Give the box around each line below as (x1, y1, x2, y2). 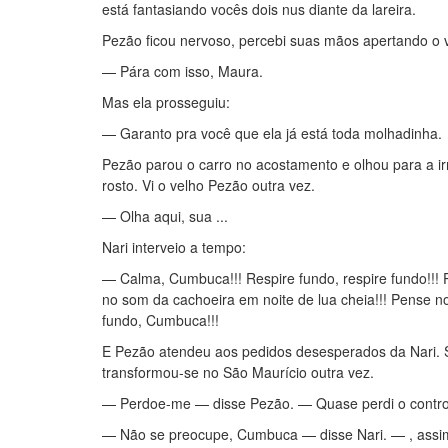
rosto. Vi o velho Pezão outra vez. (102, 175, 315, 195)
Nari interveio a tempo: (102, 237, 246, 257)
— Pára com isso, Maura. (102, 61, 263, 81)
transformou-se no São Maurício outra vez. (102, 362, 374, 382)
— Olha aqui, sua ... (102, 206, 228, 226)
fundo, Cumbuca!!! (102, 310, 219, 330)
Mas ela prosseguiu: (102, 92, 230, 112)
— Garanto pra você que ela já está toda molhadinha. (102, 123, 442, 143)
